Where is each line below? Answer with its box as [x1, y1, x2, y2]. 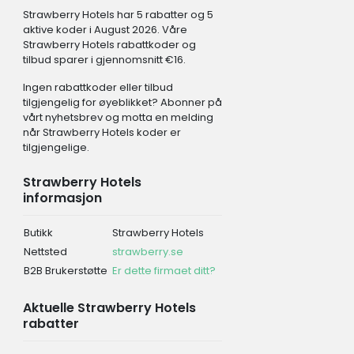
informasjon [22, 188, 102, 207]
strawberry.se [111, 243, 183, 259]
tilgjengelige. [22, 139, 89, 155]
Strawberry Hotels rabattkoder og [22, 36, 196, 52]
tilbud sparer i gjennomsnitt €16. [22, 51, 186, 67]
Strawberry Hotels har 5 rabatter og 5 [22, 6, 213, 22]
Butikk [23, 224, 53, 240]
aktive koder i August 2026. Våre [22, 21, 187, 37]
